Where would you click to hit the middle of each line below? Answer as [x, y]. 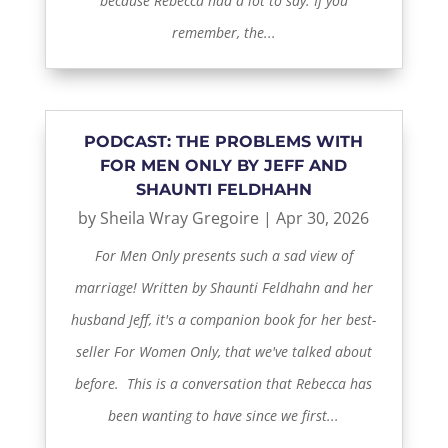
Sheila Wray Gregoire [180, 218]
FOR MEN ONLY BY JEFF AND [224, 166]
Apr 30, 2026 [323, 218]
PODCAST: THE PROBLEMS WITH [224, 142]
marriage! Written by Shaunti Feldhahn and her [223, 288]
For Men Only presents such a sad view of [223, 256]
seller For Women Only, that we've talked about [223, 352]
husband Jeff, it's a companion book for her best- [224, 320]
